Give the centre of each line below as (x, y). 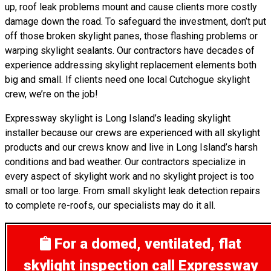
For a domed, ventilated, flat (148, 244)
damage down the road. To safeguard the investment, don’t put (135, 21)
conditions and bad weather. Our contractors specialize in (125, 162)
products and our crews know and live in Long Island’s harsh (131, 147)
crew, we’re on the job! (51, 94)
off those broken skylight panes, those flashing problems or (131, 36)
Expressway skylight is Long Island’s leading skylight (118, 118)
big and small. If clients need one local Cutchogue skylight (127, 80)
